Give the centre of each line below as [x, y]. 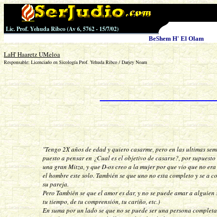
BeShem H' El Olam [176, 39]
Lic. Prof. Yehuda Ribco [35, 29]
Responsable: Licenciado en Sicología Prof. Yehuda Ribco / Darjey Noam [76, 62]
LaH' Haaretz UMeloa [32, 54]
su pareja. [57, 184]
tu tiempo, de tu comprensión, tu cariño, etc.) [101, 201]
